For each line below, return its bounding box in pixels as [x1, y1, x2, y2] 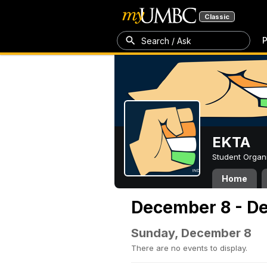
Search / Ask [141, 35, 191, 46]
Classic [204, 13, 229, 21]
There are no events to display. [131, 243, 247, 253]
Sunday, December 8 [131, 226, 252, 240]
